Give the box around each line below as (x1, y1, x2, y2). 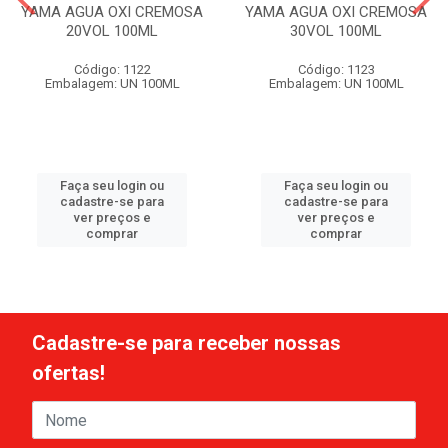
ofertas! (32, 361, 105, 385)
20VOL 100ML (66, 22, 158, 40)
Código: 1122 (73, 62, 151, 77)
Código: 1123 (297, 62, 375, 77)
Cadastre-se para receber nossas (32, 331, 341, 355)
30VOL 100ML (290, 22, 382, 40)
